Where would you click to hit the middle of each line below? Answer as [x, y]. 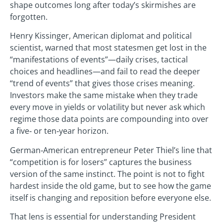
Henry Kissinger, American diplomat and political [101, 36]
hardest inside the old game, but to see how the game [111, 186]
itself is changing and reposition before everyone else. [111, 197]
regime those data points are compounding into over [109, 119]
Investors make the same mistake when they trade [104, 95]
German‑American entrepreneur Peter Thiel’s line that [111, 150]
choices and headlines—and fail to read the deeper [105, 72]
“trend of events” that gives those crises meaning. [102, 83]
